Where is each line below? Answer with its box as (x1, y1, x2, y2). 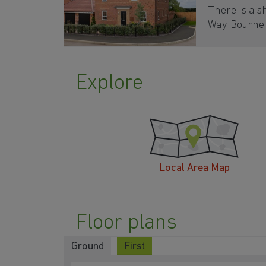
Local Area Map (159, 162, 230, 174)
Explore (76, 72, 143, 94)
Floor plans (76, 212, 177, 234)
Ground (71, 240, 104, 252)
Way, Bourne (207, 19, 264, 31)
